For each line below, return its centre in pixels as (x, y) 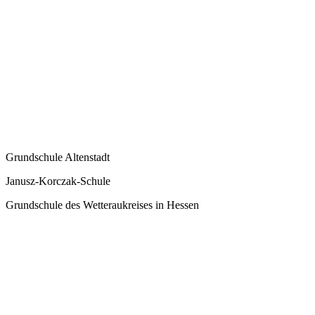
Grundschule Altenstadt (58, 157)
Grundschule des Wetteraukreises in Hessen (102, 205)
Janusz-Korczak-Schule (58, 181)
